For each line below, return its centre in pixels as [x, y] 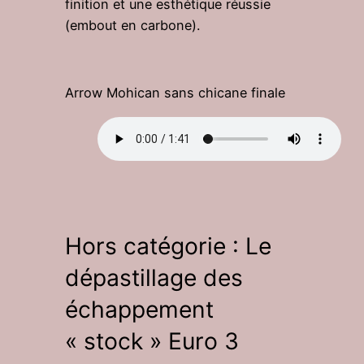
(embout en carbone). [132, 25]
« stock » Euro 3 [152, 341]
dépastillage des [154, 277]
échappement [139, 309]
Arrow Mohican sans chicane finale [175, 93]
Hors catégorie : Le [168, 246]
